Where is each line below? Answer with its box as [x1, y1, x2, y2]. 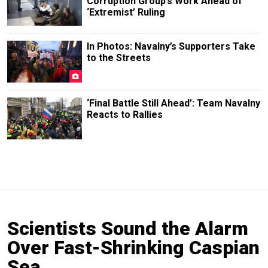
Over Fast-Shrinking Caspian [7, 236, 260, 260]
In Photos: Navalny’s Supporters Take [86, 40, 255, 52]
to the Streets [86, 51, 151, 63]
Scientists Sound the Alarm [7, 217, 248, 240]
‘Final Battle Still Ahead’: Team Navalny [86, 98, 260, 109]
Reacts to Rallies [86, 109, 163, 121]
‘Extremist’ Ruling [86, 6, 165, 18]
